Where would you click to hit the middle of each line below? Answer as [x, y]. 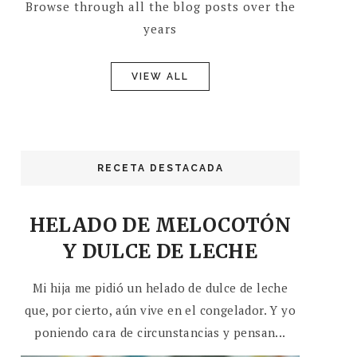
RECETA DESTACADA [160, 168]
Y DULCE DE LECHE [160, 251]
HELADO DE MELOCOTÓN [160, 225]
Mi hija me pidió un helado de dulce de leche [160, 287]
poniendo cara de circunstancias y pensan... [160, 332]
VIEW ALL [160, 76]
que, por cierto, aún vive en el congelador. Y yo [160, 310]
